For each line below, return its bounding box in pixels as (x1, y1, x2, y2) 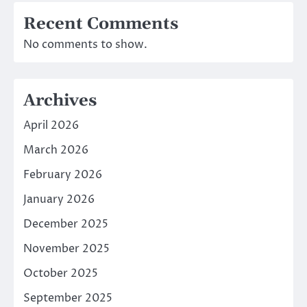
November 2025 (23, 241, 110, 257)
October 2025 (23, 266, 98, 282)
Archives (23, 90, 97, 112)
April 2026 (23, 118, 79, 134)
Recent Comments (23, 14, 178, 35)
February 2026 (23, 167, 102, 183)
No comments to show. (23, 37, 147, 53)
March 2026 (23, 143, 88, 158)
